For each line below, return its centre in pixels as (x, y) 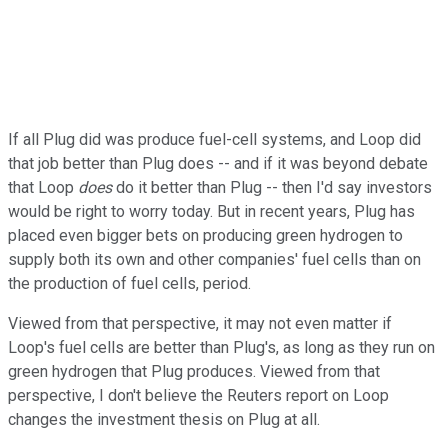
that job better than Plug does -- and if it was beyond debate (218, 164)
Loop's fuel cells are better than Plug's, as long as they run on (221, 348)
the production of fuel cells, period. (129, 284)
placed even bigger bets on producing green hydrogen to (205, 236)
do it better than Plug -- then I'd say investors (274, 188)
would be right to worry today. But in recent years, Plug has (211, 212)
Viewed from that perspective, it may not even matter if (200, 324)
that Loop (43, 188)
